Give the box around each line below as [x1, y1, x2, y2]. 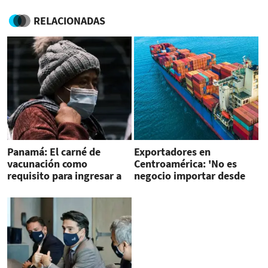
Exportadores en [133, 144, 211, 159]
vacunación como [7, 156, 87, 170]
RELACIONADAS [33, 13, 105, 28]
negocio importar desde [133, 168, 245, 182]
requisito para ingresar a [7, 168, 121, 182]
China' [133, 180, 163, 194]
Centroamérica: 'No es [133, 156, 237, 170]
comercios [7, 180, 54, 194]
